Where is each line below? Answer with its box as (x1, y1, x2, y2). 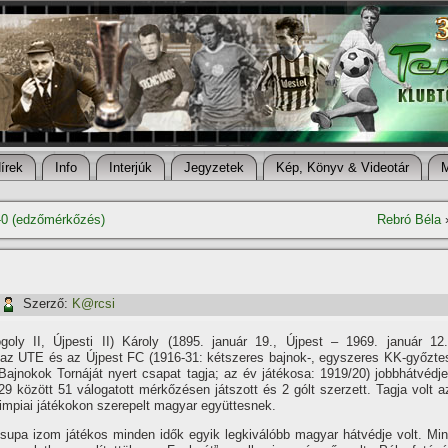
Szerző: (23, 296, 68, 312)
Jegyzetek (184, 160, 244, 175)
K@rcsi (72, 296, 115, 312)
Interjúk (109, 160, 152, 175)
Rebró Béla (377, 212, 441, 227)
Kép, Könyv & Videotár (276, 160, 409, 175)
